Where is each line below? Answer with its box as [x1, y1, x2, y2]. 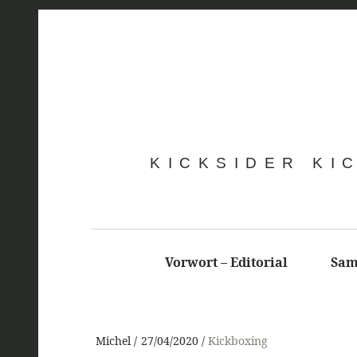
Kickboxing [208, 333, 268, 349]
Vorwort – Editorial [165, 253, 288, 271]
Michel [96, 333, 134, 349]
